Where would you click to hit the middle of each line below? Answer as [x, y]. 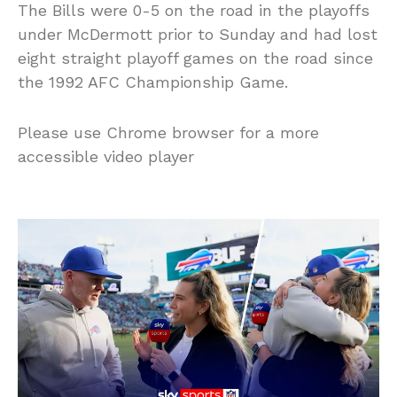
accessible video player [106, 157]
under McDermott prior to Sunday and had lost [198, 35]
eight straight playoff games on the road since [195, 58]
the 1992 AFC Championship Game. [153, 82]
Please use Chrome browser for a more [168, 133]
